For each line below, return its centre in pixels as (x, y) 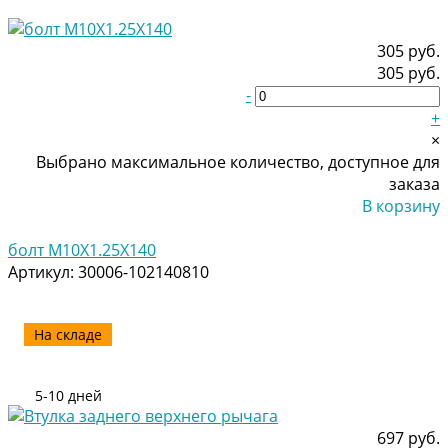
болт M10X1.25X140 (82, 249)
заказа (414, 183)
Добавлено (396, 227)
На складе (68, 334)
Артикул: (43, 271)
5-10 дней (68, 395)
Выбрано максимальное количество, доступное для (238, 161)
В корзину (401, 205)
